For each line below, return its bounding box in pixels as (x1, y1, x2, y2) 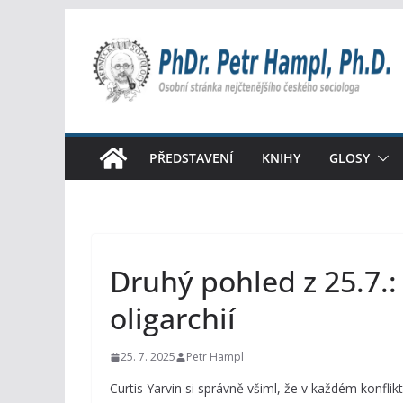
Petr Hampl (186, 349, 244, 364)
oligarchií (110, 299, 236, 337)
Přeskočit (64, 11, 128, 31)
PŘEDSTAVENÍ (149, 149, 233, 166)
